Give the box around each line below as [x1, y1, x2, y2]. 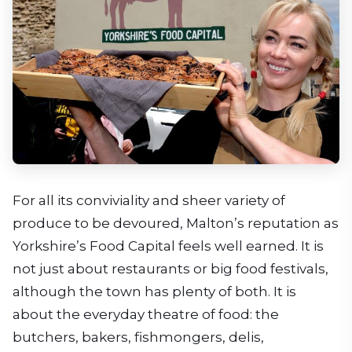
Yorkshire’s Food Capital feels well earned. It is [13, 238, 324, 255]
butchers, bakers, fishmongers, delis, [13, 329, 264, 346]
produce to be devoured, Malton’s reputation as [13, 215, 339, 232]
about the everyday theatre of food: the [13, 306, 279, 323]
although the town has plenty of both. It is [13, 284, 296, 300]
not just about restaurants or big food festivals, [13, 261, 328, 277]
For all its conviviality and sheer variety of [13, 192, 285, 209]
